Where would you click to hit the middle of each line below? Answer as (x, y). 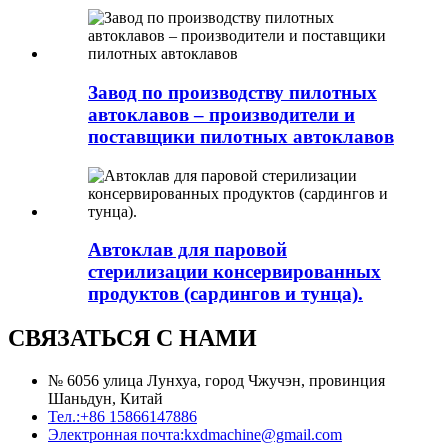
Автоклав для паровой (187, 250)
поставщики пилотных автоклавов (241, 136)
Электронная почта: (116, 435)
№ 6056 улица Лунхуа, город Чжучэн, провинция (216, 381)
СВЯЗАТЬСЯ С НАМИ (132, 338)
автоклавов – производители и (221, 114)
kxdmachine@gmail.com (263, 435)
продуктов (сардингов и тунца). (225, 294)
